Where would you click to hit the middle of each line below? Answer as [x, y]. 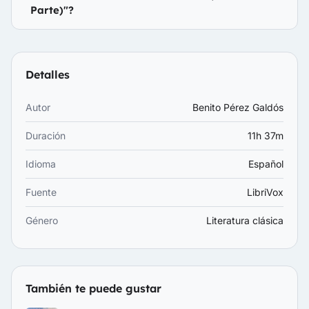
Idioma [41, 164]
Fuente [41, 192]
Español [266, 164]
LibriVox [265, 192]
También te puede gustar [93, 288]
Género [42, 220]
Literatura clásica [245, 220]
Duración [46, 136]
